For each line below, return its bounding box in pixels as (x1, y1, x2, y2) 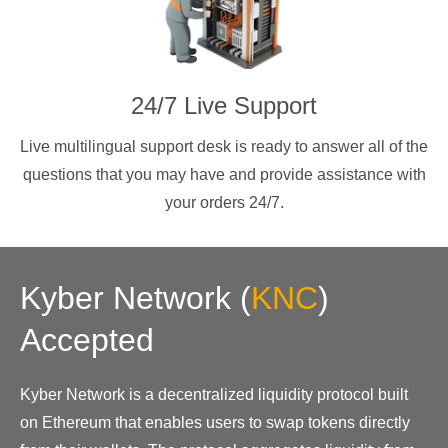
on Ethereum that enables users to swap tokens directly (20, 413, 410, 431)
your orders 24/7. (164, 193, 284, 211)
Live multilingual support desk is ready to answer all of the (20, 137, 428, 155)
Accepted (20, 321, 154, 358)
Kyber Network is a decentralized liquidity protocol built (20, 385, 408, 403)
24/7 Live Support (131, 91, 317, 119)
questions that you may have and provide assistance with (22, 165, 426, 183)
